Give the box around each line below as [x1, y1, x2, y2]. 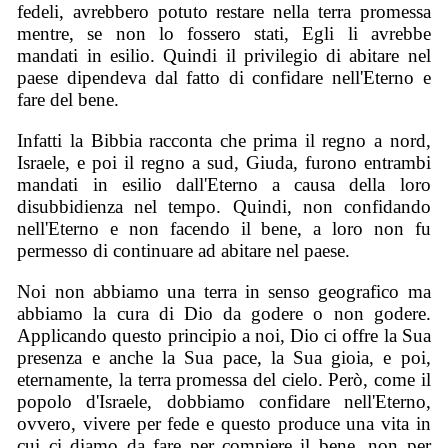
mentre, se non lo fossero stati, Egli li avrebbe [17, 23, 431, 45]
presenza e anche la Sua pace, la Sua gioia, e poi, [17, 346, 431, 368]
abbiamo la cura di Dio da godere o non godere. [17, 302, 431, 324]
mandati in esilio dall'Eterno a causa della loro [17, 173, 431, 195]
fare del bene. [17, 89, 120, 111]
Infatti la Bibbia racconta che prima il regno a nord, [17, 129, 431, 151]
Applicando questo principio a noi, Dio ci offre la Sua [17, 324, 431, 346]
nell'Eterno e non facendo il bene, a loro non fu [17, 217, 431, 239]
